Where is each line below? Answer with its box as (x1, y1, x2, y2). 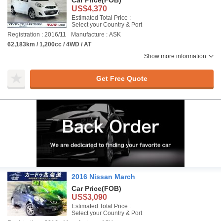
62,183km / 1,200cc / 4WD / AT (7, 41, 91, 48)
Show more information (144, 53, 206, 60)
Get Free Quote (96, 74, 147, 82)
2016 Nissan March (72, 173, 135, 181)
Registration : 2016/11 (7, 31, 66, 38)
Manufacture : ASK (71, 31, 121, 38)
